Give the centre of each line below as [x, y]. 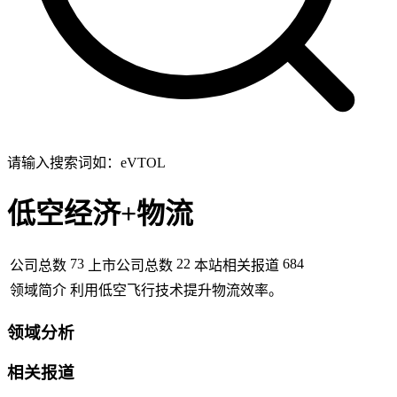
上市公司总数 [130, 265]
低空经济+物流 [100, 214]
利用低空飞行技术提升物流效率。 [176, 290]
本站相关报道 [237, 265]
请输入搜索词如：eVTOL [86, 163]
